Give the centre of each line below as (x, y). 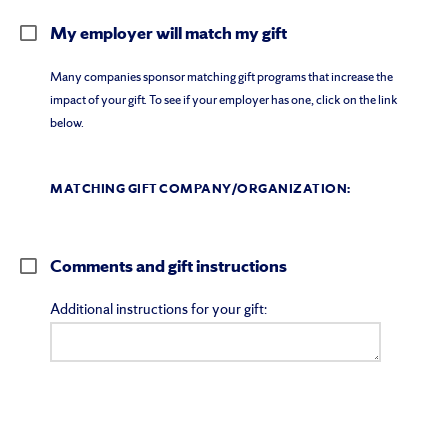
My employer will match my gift (168, 35)
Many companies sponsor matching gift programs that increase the (221, 78)
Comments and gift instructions (168, 268)
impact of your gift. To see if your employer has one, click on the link (224, 101)
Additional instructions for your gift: (158, 311)
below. (67, 124)
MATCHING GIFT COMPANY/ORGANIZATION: (200, 190)
